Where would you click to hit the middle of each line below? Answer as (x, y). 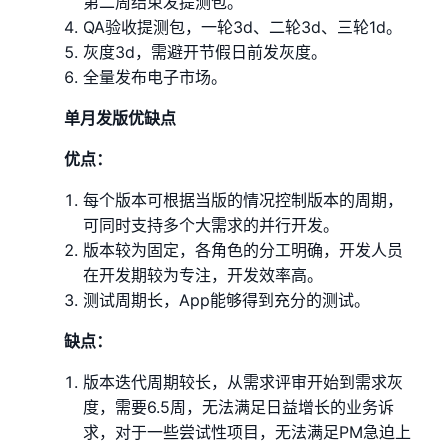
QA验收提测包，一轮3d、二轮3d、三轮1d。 (243, 26)
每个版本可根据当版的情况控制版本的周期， (243, 199)
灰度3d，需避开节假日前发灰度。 (205, 51)
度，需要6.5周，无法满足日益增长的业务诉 (239, 406)
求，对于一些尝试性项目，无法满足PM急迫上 (247, 431)
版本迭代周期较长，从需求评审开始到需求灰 (243, 381)
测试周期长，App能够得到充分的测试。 (227, 299)
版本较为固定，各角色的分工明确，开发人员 (243, 249)
